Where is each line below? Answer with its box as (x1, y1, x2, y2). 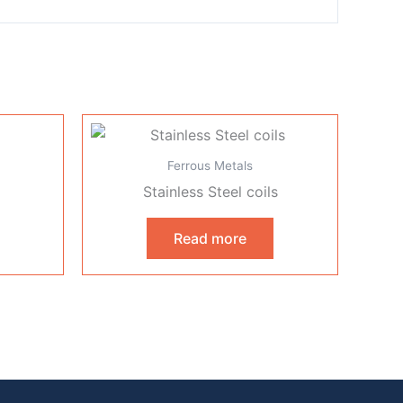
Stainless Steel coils (142, 182, 278, 201)
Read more (174, 228, 246, 247)
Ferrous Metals (167, 157, 253, 173)
